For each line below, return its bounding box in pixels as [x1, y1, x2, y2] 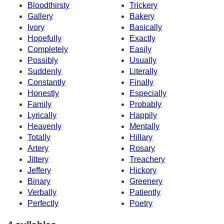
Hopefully [27, 34, 61, 43]
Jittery [27, 155, 48, 164]
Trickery [129, 1, 157, 10]
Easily [129, 45, 151, 54]
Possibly [27, 56, 58, 65]
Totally [27, 133, 50, 142]
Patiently [129, 188, 160, 197]
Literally [129, 67, 157, 76]
